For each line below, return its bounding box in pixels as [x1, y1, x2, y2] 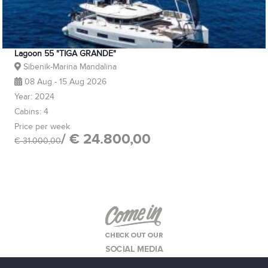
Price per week [14, 121, 71, 132]
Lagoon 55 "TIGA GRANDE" [14, 48, 117, 59]
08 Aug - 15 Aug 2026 [22, 77, 106, 87]
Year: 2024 [14, 92, 55, 102]
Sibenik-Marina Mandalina [20, 62, 117, 72]
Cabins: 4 [14, 106, 49, 117]
